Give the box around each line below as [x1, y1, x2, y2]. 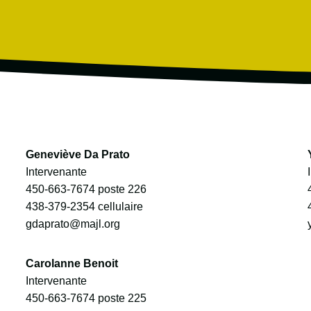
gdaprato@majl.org [25, 218, 120, 230]
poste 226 [94, 183, 146, 196]
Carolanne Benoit [25, 258, 118, 270]
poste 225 [94, 292, 146, 305]
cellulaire [94, 201, 143, 213]
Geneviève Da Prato [25, 149, 130, 161]
